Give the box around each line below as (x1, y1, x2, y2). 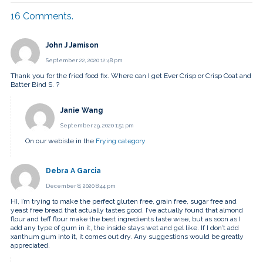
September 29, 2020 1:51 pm (60, 122, 134, 129)
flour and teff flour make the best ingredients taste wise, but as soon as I (11, 215, 241, 224)
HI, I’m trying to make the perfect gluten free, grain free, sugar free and (11, 197, 237, 206)
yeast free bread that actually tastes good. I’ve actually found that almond (11, 206, 243, 215)
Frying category (96, 136, 146, 145)
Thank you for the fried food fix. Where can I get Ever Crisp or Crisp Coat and (11, 71, 251, 80)
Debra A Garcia (46, 167, 101, 176)
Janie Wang (60, 106, 103, 114)
